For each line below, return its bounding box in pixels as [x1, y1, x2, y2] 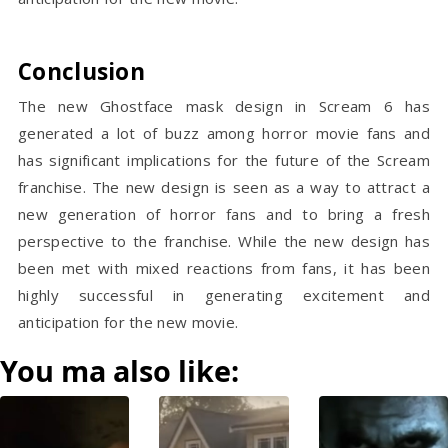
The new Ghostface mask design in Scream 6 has [18, 96, 430, 116]
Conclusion [18, 56, 145, 87]
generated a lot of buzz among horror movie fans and [18, 123, 430, 143]
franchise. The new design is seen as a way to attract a [18, 177, 430, 197]
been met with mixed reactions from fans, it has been [18, 258, 430, 278]
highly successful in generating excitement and [18, 285, 430, 305]
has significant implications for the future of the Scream [18, 150, 430, 170]
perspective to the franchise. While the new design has [18, 231, 430, 251]
